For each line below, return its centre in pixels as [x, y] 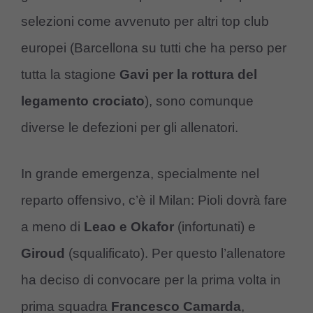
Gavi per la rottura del [188, 74]
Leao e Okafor [127, 227]
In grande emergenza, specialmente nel [140, 174]
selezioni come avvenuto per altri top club [145, 21]
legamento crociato [83, 101]
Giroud [43, 254]
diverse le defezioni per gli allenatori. [130, 127]
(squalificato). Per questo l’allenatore [175, 254]
